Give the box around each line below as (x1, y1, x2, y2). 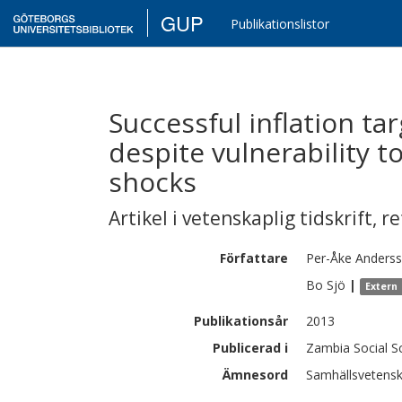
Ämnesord (223, 366, 288, 383)
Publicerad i (213, 339, 288, 356)
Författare (220, 249, 288, 267)
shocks (109, 163, 197, 200)
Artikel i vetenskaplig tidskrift (109, 205, 372, 231)
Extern (365, 280, 398, 293)
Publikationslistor (231, 15, 330, 32)
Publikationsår (194, 312, 288, 329)
